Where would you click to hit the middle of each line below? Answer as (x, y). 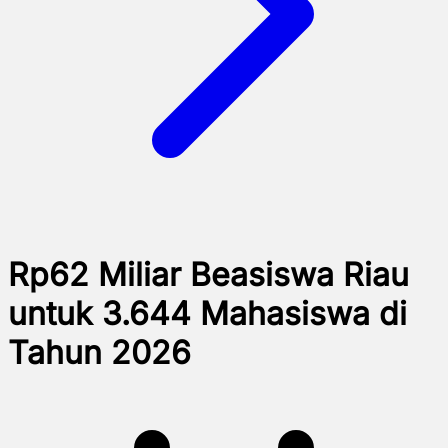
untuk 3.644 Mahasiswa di (207, 314)
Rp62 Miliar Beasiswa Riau (208, 275)
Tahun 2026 (99, 353)
